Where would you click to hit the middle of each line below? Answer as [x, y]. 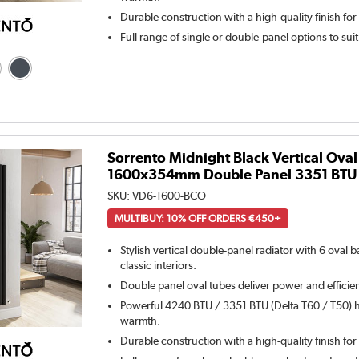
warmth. [141, 321]
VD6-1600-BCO [169, 196]
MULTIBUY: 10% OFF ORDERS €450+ [198, 219]
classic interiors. [159, 266]
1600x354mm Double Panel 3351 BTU [232, 175]
